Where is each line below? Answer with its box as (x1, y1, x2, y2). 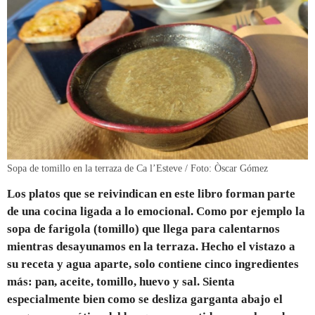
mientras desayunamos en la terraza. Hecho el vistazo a (7, 240, 295, 254)
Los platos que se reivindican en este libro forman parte (7, 187, 295, 201)
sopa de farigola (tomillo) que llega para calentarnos (7, 222, 280, 236)
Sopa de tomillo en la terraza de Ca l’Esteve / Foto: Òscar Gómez (7, 163, 268, 174)
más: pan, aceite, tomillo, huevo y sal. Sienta (7, 275, 235, 289)
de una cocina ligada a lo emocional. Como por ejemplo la (7, 205, 305, 219)
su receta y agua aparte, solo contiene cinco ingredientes (7, 257, 299, 271)
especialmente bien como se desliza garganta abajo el (7, 292, 283, 307)
